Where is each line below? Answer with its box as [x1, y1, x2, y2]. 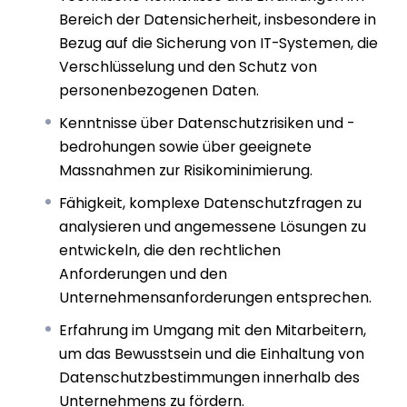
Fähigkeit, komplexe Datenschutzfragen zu [59, 193, 362, 214]
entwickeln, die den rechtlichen [59, 240, 282, 262]
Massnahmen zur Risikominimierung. [59, 160, 313, 182]
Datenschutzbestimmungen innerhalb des [59, 367, 361, 389]
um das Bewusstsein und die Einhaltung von [59, 343, 365, 365]
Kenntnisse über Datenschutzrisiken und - [59, 113, 355, 134]
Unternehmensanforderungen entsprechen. [59, 287, 372, 309]
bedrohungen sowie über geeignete [59, 136, 313, 158]
